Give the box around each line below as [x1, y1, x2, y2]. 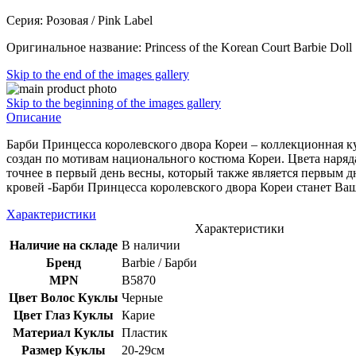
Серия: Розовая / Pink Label [6, 13, 153, 27]
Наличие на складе [10, 238, 118, 252]
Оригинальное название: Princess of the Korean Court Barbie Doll [6, 40, 352, 54]
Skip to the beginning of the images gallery [6, 95, 221, 110]
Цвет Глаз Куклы [14, 308, 114, 322]
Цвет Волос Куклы [9, 290, 118, 304]
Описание [6, 110, 61, 124]
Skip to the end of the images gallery [6, 67, 189, 81]
